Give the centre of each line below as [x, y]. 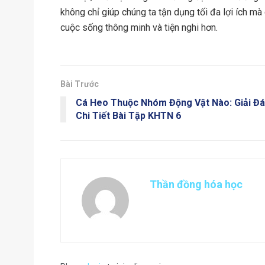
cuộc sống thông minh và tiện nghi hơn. [139, 27]
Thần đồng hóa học [196, 184]
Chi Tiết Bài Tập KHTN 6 [128, 115]
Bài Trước [80, 84]
